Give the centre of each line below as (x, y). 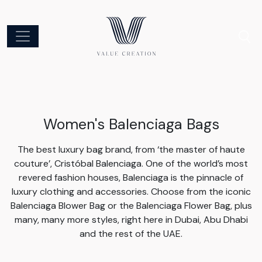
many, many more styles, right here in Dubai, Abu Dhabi (131, 219)
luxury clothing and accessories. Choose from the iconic (131, 191)
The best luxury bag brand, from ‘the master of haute (131, 149)
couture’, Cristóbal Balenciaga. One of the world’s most (131, 163)
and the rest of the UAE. (131, 233)
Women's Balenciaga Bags (131, 124)
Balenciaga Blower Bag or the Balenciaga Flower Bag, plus (131, 205)
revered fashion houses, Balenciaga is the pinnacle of (131, 177)
